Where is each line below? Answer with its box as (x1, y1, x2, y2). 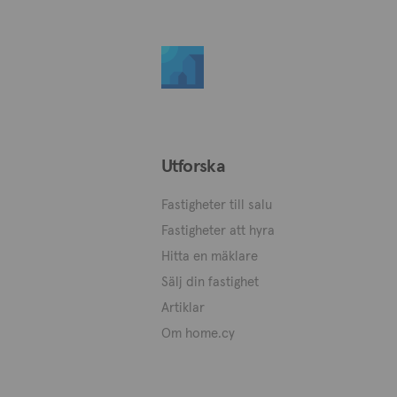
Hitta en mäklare (161, 247, 258, 264)
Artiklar (161, 299, 205, 315)
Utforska (161, 154, 226, 177)
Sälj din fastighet (161, 273, 259, 290)
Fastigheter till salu (161, 196, 272, 213)
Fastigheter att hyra (161, 222, 275, 238)
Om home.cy (161, 324, 235, 341)
